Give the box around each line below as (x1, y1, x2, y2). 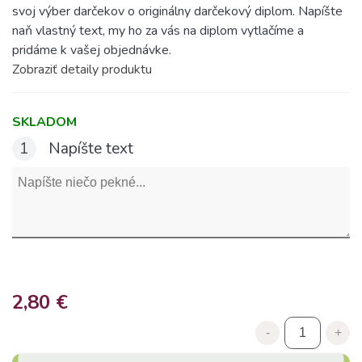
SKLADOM (12, 113, 77, 131)
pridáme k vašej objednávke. (12, 41, 171, 59)
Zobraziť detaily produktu (12, 61, 152, 78)
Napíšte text (44, 138, 133, 159)
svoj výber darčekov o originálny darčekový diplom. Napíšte (12, 2, 343, 20)
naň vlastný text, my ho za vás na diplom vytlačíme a (12, 22, 304, 40)
